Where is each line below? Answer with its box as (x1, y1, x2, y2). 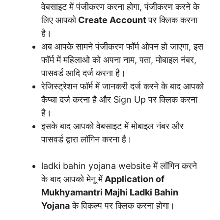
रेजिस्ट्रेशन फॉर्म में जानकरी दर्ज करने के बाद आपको (41, 81, 204, 91)
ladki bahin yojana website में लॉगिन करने (41, 160, 197, 171)
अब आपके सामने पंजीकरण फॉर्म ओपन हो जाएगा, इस (41, 41, 203, 52)
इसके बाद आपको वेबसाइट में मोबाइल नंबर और (41, 120, 184, 131)
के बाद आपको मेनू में (41, 173, 103, 184)
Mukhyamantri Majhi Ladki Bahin (41, 187, 178, 197)
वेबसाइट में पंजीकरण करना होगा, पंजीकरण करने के (41, 1, 199, 12)
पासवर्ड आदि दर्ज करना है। (41, 67, 126, 78)
